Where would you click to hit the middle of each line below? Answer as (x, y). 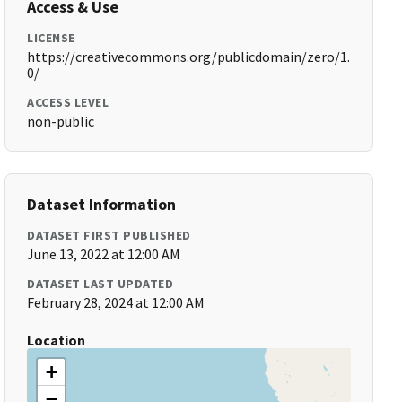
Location (57, 340)
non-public (61, 121)
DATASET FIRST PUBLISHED (109, 235)
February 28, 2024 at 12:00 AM (116, 302)
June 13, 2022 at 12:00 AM (104, 254)
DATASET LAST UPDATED (100, 284)
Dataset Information (102, 204)
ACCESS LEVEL (68, 102)
